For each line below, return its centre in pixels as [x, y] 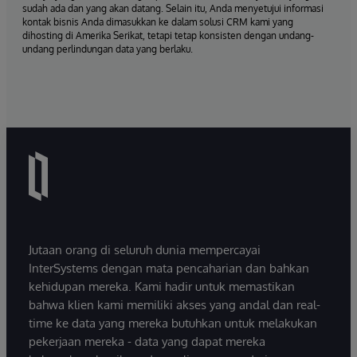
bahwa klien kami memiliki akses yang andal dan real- [175, 305]
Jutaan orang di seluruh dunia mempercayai [145, 250]
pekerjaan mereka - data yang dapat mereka [147, 342]
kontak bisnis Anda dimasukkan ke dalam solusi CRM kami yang [158, 22]
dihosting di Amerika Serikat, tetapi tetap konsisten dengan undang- [168, 35]
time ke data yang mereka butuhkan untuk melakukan [173, 324]
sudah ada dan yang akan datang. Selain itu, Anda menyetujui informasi [173, 8]
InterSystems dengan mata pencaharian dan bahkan [169, 269]
